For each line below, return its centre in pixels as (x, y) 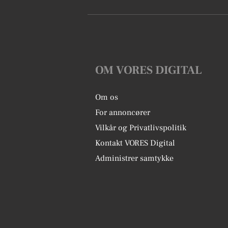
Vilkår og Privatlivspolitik (141, 128)
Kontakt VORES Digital (135, 143)
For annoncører (123, 112)
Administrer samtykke (134, 158)
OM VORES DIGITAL (149, 70)
